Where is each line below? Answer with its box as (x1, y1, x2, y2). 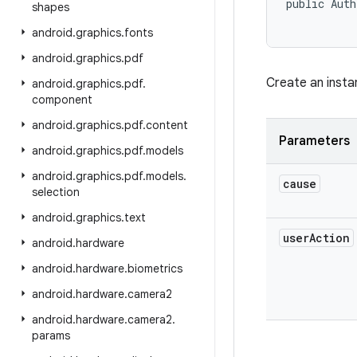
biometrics (127, 261, 182, 276)
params (32, 328, 70, 343)
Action (309, 230, 350, 245)
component (32, 92, 92, 107)
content (146, 118, 188, 132)
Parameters (279, 133, 350, 149)
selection (32, 185, 80, 199)
